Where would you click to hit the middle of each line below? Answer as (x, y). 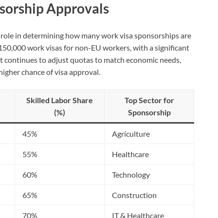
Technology (131, 175)
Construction (134, 195)
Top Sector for (149, 100)
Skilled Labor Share (60, 100)
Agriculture (131, 134)
